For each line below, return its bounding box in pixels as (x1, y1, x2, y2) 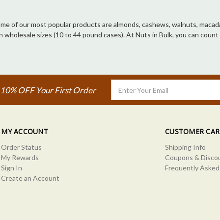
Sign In (1, 164, 23, 172)
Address (110, 91, 137, 100)
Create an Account (1, 174, 60, 183)
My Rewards (1, 153, 39, 162)
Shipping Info (165, 143, 206, 152)
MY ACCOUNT (1, 127, 48, 137)
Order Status (1, 143, 42, 152)
